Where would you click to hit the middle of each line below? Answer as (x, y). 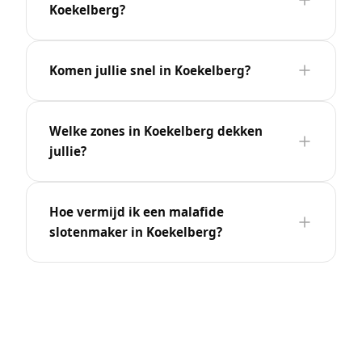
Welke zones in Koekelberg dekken (156, 130)
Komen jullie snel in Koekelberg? (150, 70)
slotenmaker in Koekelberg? (136, 232)
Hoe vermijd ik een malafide (137, 211)
